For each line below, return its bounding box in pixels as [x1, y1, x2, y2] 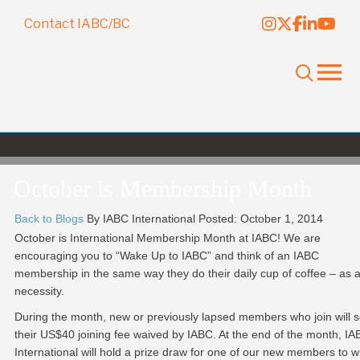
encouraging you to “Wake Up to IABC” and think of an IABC [14, 249, 319, 262]
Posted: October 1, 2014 [198, 212, 323, 225]
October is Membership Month [14, 175, 313, 202]
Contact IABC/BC [24, 16, 130, 31]
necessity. [14, 284, 64, 297]
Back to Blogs [14, 212, 84, 225]
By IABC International [86, 212, 195, 225]
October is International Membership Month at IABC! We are [14, 231, 321, 244]
